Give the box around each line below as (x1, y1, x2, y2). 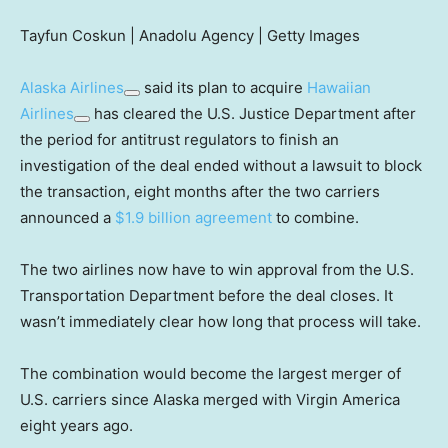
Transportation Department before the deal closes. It (20, 285, 393, 305)
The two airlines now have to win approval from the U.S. (20, 259, 414, 279)
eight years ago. (20, 415, 133, 435)
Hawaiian (307, 77, 371, 97)
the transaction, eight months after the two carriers (20, 181, 380, 201)
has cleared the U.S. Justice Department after (90, 103, 416, 123)
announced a (20, 207, 115, 227)
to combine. (272, 207, 359, 227)
